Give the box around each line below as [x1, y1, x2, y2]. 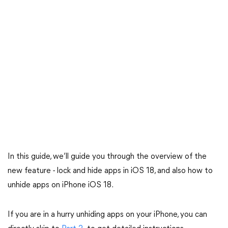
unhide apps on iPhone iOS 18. [8, 181, 113, 189]
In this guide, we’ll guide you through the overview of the [8, 153, 207, 161]
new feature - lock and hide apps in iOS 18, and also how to [8, 167, 213, 175]
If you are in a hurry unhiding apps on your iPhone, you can [8, 211, 207, 219]
